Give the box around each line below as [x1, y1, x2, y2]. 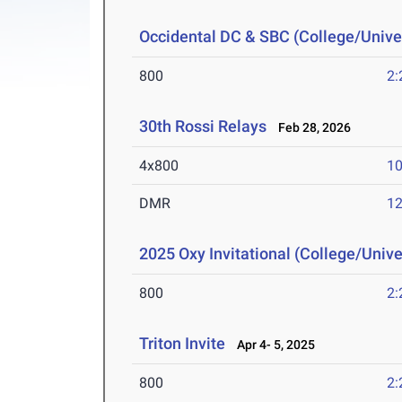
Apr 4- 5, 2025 [229, 337, 316, 353]
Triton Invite [139, 334, 226, 354]
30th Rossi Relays [139, 117, 267, 136]
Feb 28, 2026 [270, 120, 352, 135]
